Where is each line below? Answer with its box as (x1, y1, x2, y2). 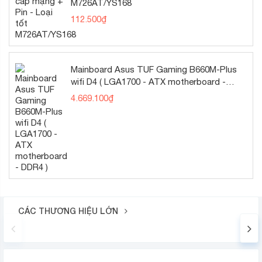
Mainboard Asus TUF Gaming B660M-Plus (71, 64, 237, 75)
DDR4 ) (71, 89, 98, 99)
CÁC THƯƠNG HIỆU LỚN (18, 206, 120, 216)
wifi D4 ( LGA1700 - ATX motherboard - (71, 77, 226, 87)
